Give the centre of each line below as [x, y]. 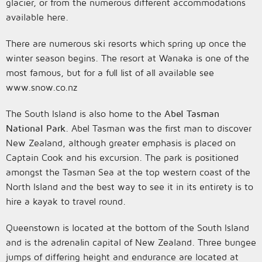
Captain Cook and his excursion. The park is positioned [122, 157]
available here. [37, 17]
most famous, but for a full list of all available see [110, 73]
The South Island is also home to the [85, 113]
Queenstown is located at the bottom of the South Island [127, 227]
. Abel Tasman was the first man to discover [158, 128]
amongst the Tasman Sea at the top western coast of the [128, 172]
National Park [36, 128]
